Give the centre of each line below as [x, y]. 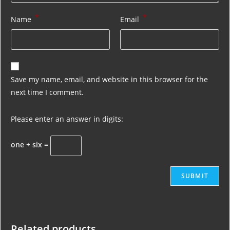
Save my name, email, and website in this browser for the [109, 79]
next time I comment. [47, 92]
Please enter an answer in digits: [67, 119]
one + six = [31, 145]
